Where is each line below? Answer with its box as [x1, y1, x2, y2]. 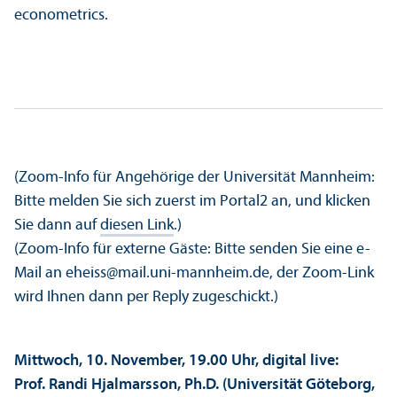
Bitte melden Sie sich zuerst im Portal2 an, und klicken [14, 193, 370, 211]
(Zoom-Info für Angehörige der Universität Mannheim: [14, 169, 375, 187]
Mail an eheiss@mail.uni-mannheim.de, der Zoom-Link [14, 265, 374, 283]
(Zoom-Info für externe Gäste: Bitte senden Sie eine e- [14, 241, 370, 259]
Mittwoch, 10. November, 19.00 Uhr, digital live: [14, 353, 339, 370]
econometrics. [14, 7, 108, 25]
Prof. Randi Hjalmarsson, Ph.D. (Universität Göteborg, [14, 377, 375, 394]
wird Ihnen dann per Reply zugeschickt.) [14, 289, 278, 307]
